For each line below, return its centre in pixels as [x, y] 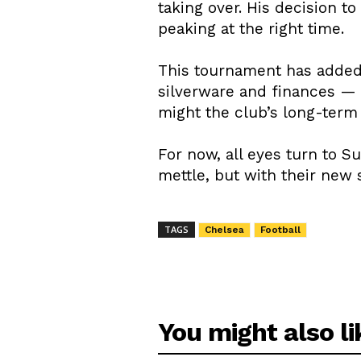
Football [280, 229]
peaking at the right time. [251, 28]
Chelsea [224, 229]
